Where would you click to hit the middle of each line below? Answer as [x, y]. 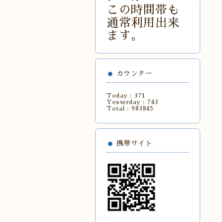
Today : [120, 96]
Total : [119, 109]
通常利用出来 [143, 23]
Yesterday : [127, 102]
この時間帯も [143, 10]
